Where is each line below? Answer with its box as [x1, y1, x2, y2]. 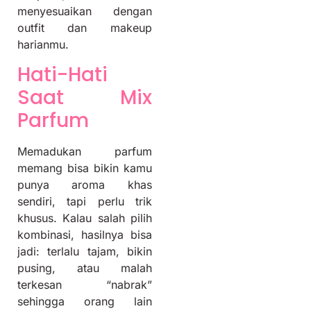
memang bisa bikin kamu [17, 160, 152, 175]
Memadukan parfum [17, 144, 152, 158]
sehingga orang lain [17, 294, 152, 308]
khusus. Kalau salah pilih [17, 210, 152, 225]
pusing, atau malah [17, 260, 152, 275]
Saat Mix [17, 83, 152, 111]
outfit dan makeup [17, 21, 152, 35]
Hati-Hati [17, 60, 108, 88]
